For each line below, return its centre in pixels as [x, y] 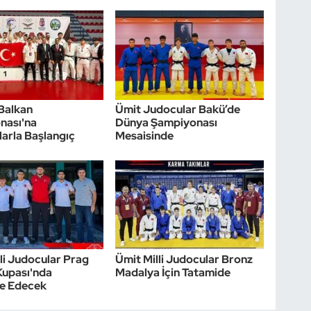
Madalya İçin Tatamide [173, 272]
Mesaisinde [145, 136]
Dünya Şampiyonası [167, 123]
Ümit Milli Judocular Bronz [184, 259]
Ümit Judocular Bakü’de [178, 110]
